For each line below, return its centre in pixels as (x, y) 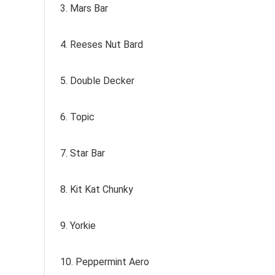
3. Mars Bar (84, 8)
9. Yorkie (78, 226)
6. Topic (77, 117)
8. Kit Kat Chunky (97, 189)
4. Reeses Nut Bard (102, 45)
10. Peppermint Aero (105, 262)
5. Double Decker (97, 81)
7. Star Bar (83, 153)
